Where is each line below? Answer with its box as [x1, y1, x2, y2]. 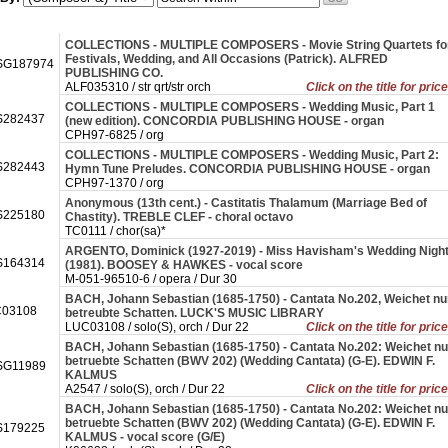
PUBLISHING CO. [65, 66, 166, 80]
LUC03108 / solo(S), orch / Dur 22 [65, 320, 249, 334]
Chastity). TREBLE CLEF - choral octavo [65, 210, 296, 224]
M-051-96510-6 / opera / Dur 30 [65, 272, 237, 286]
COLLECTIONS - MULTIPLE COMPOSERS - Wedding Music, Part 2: [65, 148, 439, 162]
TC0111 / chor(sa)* [65, 224, 166, 238]
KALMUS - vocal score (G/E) [65, 430, 228, 444]
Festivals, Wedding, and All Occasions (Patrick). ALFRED [65, 52, 388, 66]
